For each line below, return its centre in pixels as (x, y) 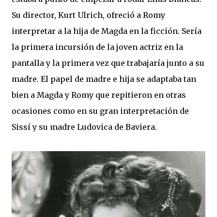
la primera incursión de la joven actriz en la (97, 47)
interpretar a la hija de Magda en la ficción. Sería (107, 31)
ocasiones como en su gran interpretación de (100, 111)
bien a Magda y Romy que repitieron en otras (99, 95)
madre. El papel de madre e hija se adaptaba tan (104, 79)
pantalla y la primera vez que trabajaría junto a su (108, 63)
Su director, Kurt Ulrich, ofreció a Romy (88, 15)
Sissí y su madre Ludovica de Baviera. (84, 127)
